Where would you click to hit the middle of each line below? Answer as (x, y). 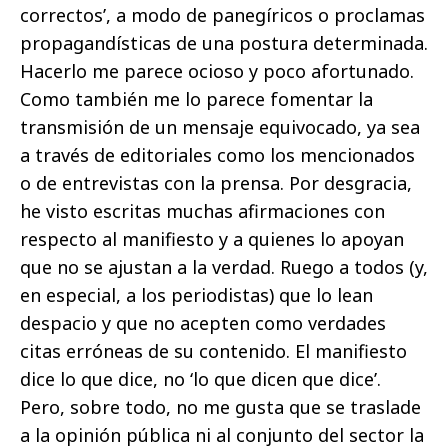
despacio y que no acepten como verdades (203, 323)
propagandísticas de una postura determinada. (224, 43)
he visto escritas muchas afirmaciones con (202, 211)
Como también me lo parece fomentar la (196, 99)
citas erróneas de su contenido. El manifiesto (213, 351)
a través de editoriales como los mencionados (217, 155)
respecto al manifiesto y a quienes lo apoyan (212, 239)
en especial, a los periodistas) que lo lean (196, 295)
